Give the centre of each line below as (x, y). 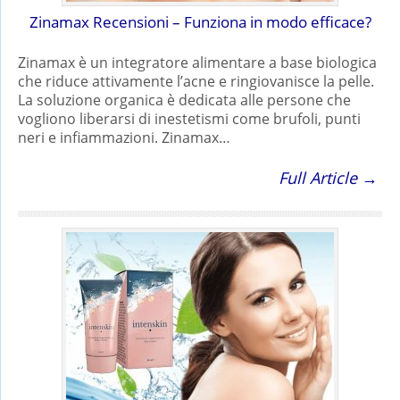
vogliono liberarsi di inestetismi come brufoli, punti (189, 118)
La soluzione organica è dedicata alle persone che (184, 100)
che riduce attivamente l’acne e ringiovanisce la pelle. (196, 81)
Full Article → (328, 177)
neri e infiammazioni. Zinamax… (124, 137)
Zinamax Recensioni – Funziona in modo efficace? (200, 21)
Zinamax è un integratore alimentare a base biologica (197, 62)
